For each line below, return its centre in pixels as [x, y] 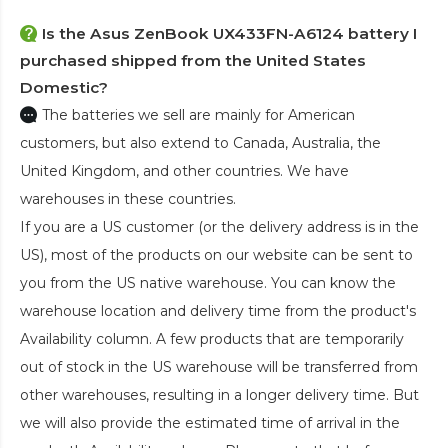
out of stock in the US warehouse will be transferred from [219, 366]
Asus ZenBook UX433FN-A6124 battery [249, 33]
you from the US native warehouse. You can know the [208, 282]
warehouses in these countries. [128, 198]
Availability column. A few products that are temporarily [212, 338]
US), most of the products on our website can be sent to [216, 254]
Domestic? [64, 87]
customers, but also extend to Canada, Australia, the [200, 142]
